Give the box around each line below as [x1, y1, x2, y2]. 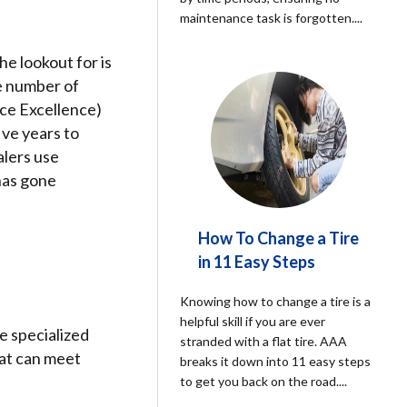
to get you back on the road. [180, 373, 340, 389]
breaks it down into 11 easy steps [180, 353, 372, 369]
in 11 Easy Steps [198, 252, 316, 272]
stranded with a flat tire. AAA [180, 333, 348, 349]
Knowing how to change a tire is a [180, 293, 372, 309]
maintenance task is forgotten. [180, 10, 355, 25]
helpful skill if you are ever [180, 313, 326, 329]
